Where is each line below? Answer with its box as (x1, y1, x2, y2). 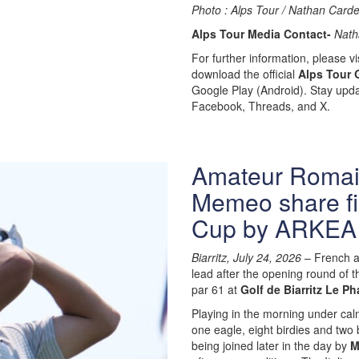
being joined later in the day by (192, 337, 350, 353)
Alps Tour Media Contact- (192, 26, 334, 42)
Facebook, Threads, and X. (192, 98, 330, 114)
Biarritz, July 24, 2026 (192, 249, 301, 265)
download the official (192, 66, 298, 82)
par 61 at (192, 281, 240, 297)
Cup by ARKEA (192, 211, 357, 245)
